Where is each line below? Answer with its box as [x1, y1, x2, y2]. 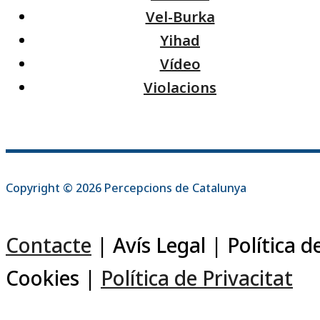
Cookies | [6, 264, 101, 291]
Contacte [6, 231, 91, 259]
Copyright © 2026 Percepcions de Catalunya [6, 180, 246, 196]
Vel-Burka [145, 7, 215, 26]
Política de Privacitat [101, 264, 293, 291]
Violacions [144, 78, 216, 97]
